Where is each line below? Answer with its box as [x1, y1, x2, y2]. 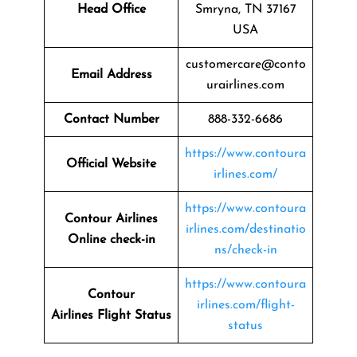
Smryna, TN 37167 [194, 2, 296, 16]
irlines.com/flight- [196, 298, 295, 312]
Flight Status [97, 308, 171, 322]
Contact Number [63, 112, 159, 126]
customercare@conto [185, 57, 306, 71]
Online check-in [67, 233, 155, 246]
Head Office [76, 2, 146, 16]
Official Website [66, 157, 156, 171]
